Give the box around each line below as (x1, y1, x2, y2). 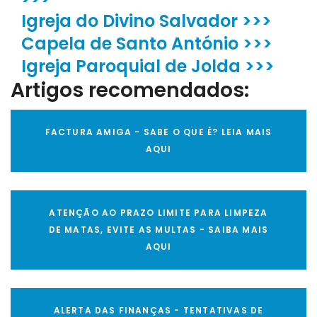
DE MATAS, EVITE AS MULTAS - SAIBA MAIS (48, 224, 269, 236)
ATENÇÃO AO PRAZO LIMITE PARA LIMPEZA (49, 207, 268, 219)
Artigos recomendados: (11, 76, 249, 105)
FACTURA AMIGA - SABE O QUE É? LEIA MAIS (45, 126, 272, 139)
